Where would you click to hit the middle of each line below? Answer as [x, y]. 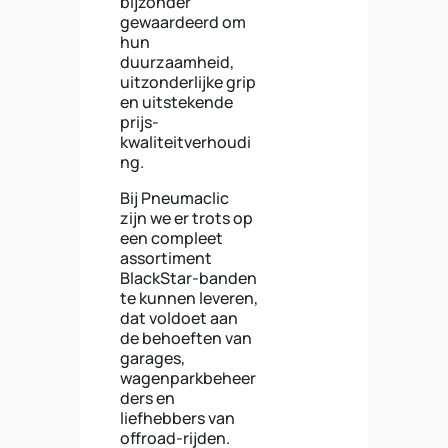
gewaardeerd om [183, 22]
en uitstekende [176, 102]
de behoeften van [186, 338]
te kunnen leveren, [189, 298]
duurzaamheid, [177, 62]
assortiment [166, 258]
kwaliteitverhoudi [185, 142]
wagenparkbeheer [188, 378]
